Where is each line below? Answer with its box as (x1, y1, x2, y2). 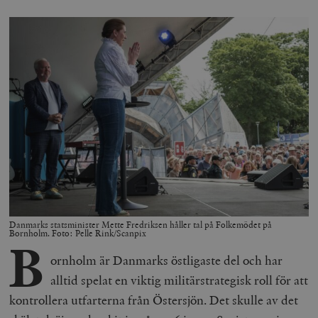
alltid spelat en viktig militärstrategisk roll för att (50, 271, 308, 288)
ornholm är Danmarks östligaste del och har (50, 251, 283, 268)
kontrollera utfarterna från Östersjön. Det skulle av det (9, 291, 299, 308)
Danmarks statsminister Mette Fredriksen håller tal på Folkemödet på (9, 219, 273, 231)
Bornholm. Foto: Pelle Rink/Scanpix (9, 228, 147, 240)
